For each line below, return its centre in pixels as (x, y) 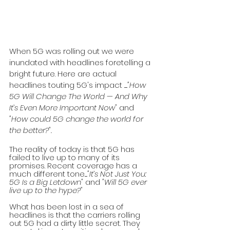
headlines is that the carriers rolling (76, 215)
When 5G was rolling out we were (73, 51)
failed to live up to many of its (65, 158)
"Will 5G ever (126, 182)
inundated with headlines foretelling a (81, 63)
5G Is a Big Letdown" (47, 182)
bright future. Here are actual (64, 74)
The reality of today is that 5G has (73, 149)
